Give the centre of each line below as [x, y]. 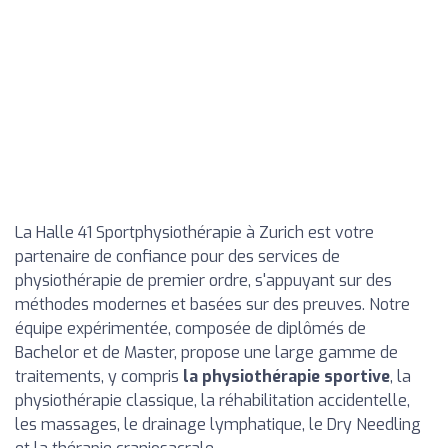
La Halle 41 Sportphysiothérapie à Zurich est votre [194, 232]
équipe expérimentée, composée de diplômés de [190, 328]
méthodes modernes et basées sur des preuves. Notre [212, 304]
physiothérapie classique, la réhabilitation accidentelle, [212, 400]
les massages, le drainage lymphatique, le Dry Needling [218, 424]
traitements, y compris [99, 376]
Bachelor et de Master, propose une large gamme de [206, 352]
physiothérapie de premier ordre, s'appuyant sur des [203, 280]
